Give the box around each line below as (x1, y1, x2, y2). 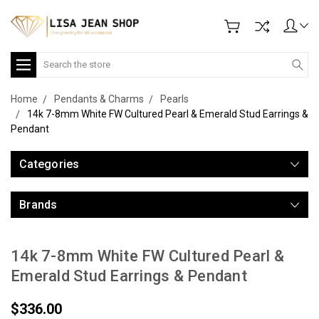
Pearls (160, 93, 189, 105)
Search (36, 53, 68, 65)
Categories (19, 157, 80, 171)
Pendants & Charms (54, 93, 144, 105)
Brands (19, 197, 58, 211)
